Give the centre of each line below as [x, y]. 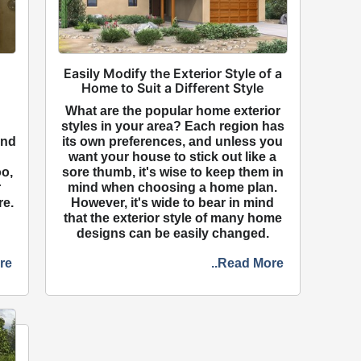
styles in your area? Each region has [172, 127]
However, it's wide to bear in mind [173, 203]
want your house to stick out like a [173, 157]
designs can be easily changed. [172, 234]
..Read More [247, 263]
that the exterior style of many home [172, 218]
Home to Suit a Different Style [173, 88]
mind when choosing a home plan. [173, 188]
